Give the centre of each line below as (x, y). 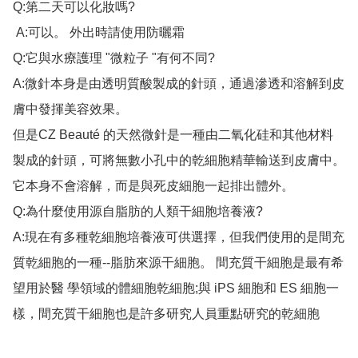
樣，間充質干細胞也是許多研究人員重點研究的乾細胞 (166, 314)
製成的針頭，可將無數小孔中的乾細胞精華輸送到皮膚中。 (179, 161)
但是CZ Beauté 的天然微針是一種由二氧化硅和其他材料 (173, 135)
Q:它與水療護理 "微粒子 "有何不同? (114, 58)
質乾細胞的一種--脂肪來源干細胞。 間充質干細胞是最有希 (178, 263)
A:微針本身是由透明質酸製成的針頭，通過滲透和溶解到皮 (179, 84)
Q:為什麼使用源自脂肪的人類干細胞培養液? (138, 212)
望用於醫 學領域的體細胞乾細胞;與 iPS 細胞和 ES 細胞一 (176, 288)
